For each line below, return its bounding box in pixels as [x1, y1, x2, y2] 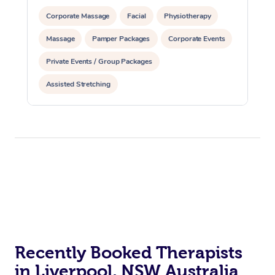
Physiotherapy [163, 10, 211, 21]
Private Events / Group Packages [46, 56, 152, 66]
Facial [127, 10, 146, 21]
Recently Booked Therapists [15, 242, 242, 262]
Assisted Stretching [46, 79, 111, 89]
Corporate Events [168, 33, 225, 44]
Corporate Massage [46, 10, 110, 21]
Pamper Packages [92, 33, 150, 44]
